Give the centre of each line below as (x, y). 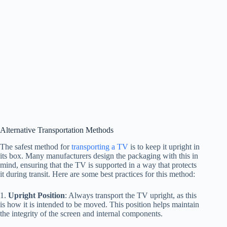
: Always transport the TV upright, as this (131, 195)
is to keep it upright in (164, 146)
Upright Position (36, 195)
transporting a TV (100, 146)
